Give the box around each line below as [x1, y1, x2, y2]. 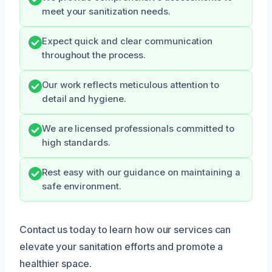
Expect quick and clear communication [42, 36, 213, 47]
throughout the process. [42, 50, 146, 61]
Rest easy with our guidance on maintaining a [42, 167, 240, 178]
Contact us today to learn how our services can [19, 223, 231, 236]
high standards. [42, 137, 110, 149]
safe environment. [42, 181, 121, 192]
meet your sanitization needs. [42, 6, 171, 18]
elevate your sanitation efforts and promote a [19, 240, 223, 253]
